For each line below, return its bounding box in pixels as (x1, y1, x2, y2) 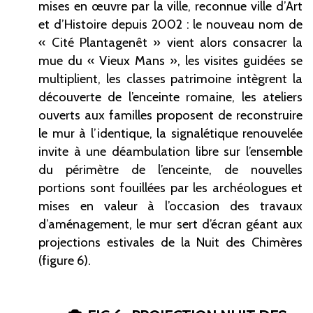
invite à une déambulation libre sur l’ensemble (38, 143, 303, 160)
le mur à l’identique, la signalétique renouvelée (38, 125, 303, 142)
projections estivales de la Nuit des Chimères (38, 234, 303, 251)
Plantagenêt (80, 34, 148, 51)
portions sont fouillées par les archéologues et (38, 180, 303, 196)
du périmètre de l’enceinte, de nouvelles (38, 161, 303, 178)
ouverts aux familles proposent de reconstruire (38, 107, 303, 124)
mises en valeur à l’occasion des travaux (38, 198, 303, 214)
